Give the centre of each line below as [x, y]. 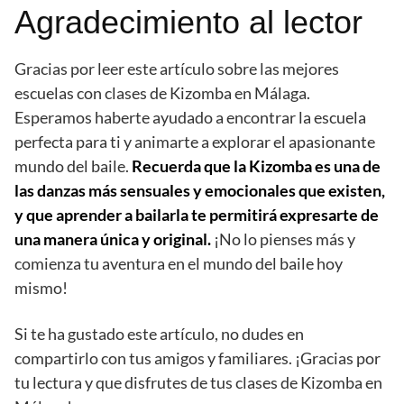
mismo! [41, 288]
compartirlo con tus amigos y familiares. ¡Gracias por [197, 358]
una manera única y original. [113, 239]
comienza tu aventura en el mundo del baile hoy [179, 264]
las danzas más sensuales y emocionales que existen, [200, 191]
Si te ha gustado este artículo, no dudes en [159, 334]
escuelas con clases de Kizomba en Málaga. [162, 93]
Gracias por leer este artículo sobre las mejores [177, 69]
